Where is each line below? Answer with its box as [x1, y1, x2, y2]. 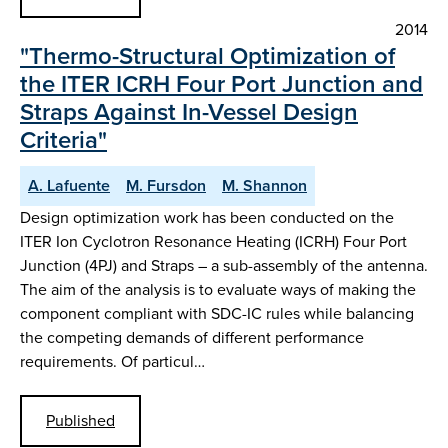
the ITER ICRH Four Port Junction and [20, 65, 423, 102]
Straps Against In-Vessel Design [20, 93, 358, 130]
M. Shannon [222, 173, 307, 197]
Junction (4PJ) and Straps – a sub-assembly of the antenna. [20, 253, 428, 277]
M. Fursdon [126, 173, 206, 197]
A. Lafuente [28, 173, 110, 197]
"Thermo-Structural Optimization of [20, 37, 395, 74]
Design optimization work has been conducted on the [20, 205, 394, 229]
